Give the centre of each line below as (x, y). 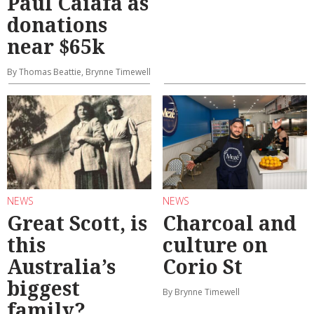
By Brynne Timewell (201, 292)
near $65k (56, 47)
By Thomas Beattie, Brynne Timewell (79, 72)
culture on (215, 244)
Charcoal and (230, 223)
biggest (43, 288)
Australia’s (61, 266)
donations (57, 25)
